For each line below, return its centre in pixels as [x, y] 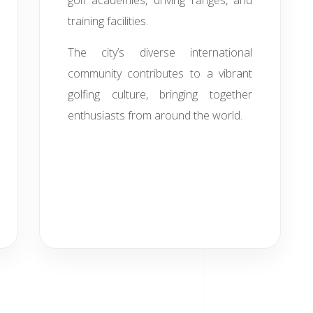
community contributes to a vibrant [160, 73]
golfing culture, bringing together [160, 94]
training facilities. [108, 21]
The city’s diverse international [160, 52]
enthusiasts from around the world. [155, 115]
